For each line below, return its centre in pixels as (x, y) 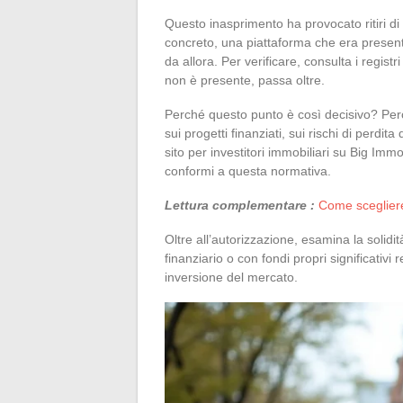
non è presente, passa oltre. (245, 80)
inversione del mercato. (231, 277)
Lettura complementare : (240, 205)
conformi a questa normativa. (248, 170)
